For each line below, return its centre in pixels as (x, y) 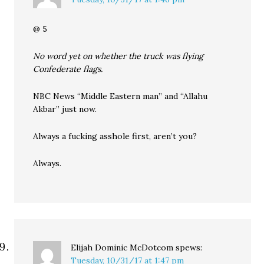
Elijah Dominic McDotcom (122, 248)
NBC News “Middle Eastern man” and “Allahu (121, 96)
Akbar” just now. (65, 109)
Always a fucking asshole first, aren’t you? (115, 136)
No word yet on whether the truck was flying (118, 56)
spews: (189, 248)
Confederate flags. (68, 69)
